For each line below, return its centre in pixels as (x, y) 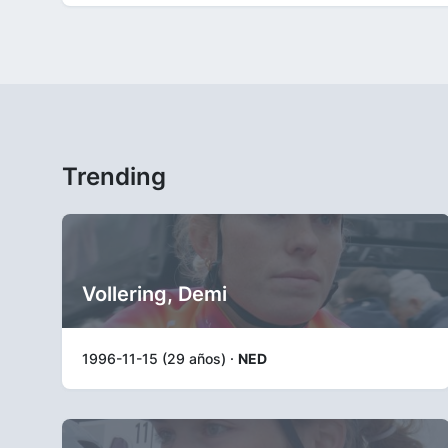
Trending (114, 176)
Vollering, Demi (154, 294)
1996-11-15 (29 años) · (160, 358)
